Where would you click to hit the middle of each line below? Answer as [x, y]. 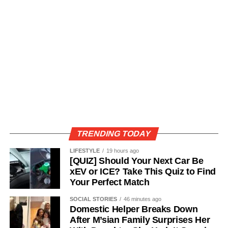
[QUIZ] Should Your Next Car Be [136, 161]
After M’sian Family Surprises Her [140, 220]
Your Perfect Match [109, 182]
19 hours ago [122, 150]
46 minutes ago [142, 199]
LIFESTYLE [84, 150]
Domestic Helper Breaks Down [134, 209]
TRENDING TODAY [114, 133]
